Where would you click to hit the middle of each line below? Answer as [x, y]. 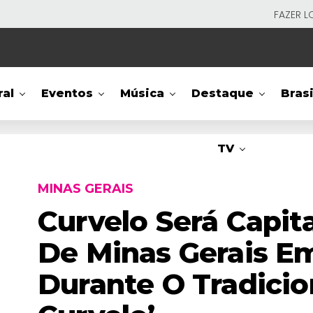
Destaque [223, 93]
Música [143, 93]
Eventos [67, 93]
